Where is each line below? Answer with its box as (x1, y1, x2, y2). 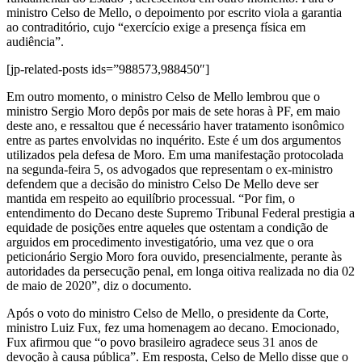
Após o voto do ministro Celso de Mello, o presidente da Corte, (6, 305, 329, 320)
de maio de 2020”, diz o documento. (6, 278, 192, 293)
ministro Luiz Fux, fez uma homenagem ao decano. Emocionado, (6, 320, 339, 335)
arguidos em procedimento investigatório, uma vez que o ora (6, 234, 314, 249)
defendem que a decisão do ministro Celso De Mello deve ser (6, 176, 318, 191)
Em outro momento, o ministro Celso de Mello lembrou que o (6, 89, 320, 103)
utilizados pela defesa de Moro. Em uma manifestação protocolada (6, 147, 343, 162)
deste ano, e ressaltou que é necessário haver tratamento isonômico (6, 118, 344, 133)
